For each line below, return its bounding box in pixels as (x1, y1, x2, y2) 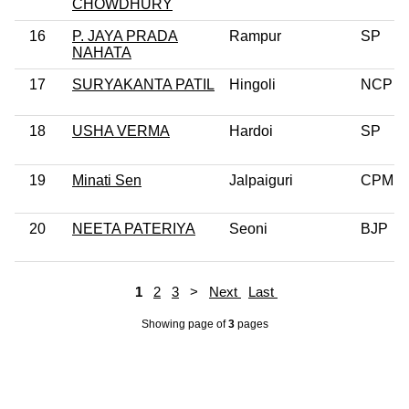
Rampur (229, 27, 281, 44)
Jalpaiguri (229, 172, 293, 188)
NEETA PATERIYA (72, 220, 195, 236)
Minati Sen (72, 172, 142, 188)
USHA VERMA (72, 122, 170, 139)
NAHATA (72, 44, 131, 60)
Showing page (141, 317, 216, 330)
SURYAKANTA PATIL (72, 76, 215, 92)
